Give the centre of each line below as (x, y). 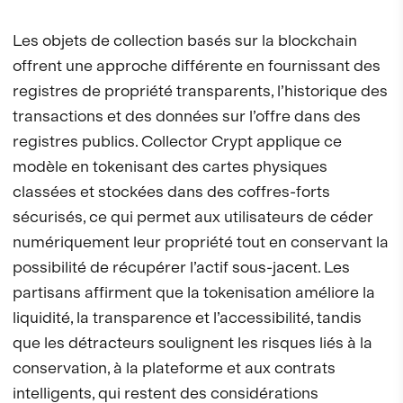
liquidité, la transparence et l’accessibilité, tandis (187, 318)
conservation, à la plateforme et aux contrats (174, 368)
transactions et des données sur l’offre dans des (187, 116)
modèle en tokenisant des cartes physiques (170, 166)
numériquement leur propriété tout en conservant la (201, 242)
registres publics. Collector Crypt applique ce (177, 141)
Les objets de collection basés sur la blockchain (185, 40)
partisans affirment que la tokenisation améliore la (194, 292)
